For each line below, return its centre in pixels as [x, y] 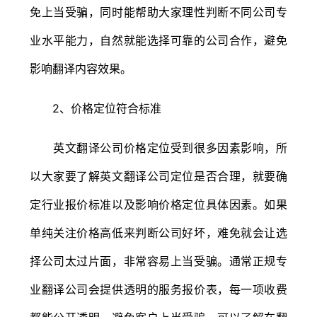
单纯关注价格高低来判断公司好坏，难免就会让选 [158, 232]
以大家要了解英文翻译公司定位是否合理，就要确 [158, 176]
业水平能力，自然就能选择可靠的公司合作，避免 [158, 40]
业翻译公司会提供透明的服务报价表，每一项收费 [158, 289]
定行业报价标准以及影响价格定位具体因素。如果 [158, 204]
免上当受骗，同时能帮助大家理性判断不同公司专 [158, 12]
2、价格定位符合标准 [96, 108]
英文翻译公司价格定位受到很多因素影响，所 [158, 148]
